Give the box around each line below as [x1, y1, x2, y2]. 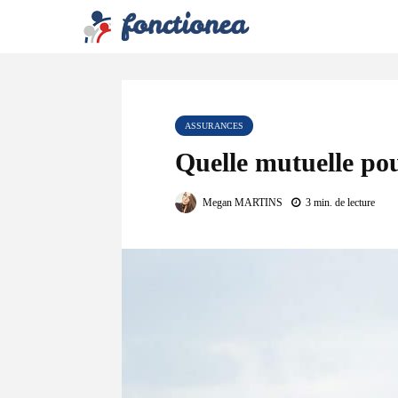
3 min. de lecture [306, 196, 375, 209]
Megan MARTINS [200, 196, 283, 209]
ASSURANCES [185, 121, 243, 131]
